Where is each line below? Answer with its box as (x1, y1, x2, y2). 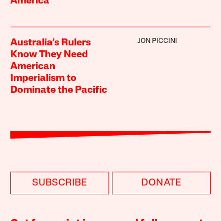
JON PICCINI (137, 37, 177, 45)
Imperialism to (10, 73, 77, 83)
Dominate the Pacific (10, 85, 108, 95)
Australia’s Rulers (10, 37, 91, 48)
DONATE (141, 178, 182, 188)
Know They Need (10, 49, 88, 60)
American (10, 61, 56, 72)
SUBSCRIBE (32, 178, 87, 188)
